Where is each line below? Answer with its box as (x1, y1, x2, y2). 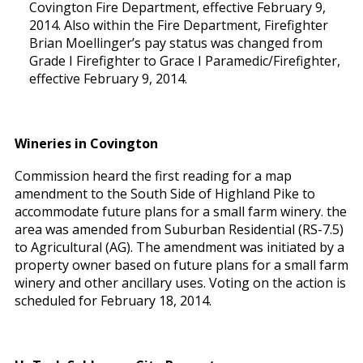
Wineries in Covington (14, 135, 158, 152)
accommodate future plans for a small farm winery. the (14, 203, 347, 220)
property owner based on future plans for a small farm (14, 256, 348, 274)
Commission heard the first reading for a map (14, 167, 292, 185)
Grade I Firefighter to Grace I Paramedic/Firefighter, (28, 52, 340, 70)
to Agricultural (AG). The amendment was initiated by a (14, 238, 344, 256)
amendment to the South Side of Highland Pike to (14, 185, 315, 203)
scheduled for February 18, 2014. (14, 292, 211, 310)
